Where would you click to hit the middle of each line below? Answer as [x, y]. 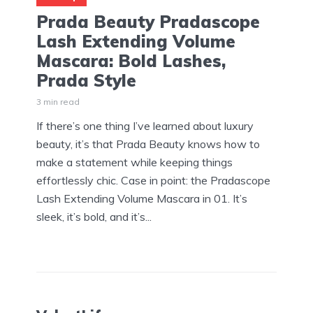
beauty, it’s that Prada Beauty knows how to [148, 144]
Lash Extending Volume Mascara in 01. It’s [142, 199]
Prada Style [86, 81]
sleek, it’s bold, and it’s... [94, 217]
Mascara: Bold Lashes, [131, 61]
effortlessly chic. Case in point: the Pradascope [153, 181]
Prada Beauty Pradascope [148, 22]
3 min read [58, 102]
